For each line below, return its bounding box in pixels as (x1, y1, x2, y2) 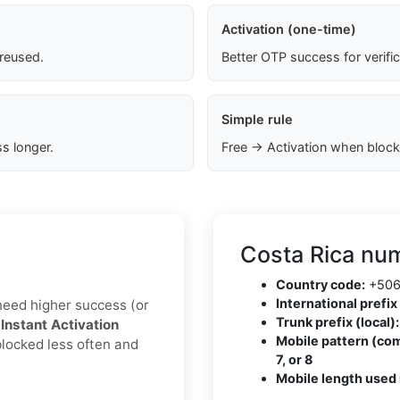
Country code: (276, 277, 365, 293)
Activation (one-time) (221, 21, 356, 37)
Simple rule (221, 112, 293, 128)
